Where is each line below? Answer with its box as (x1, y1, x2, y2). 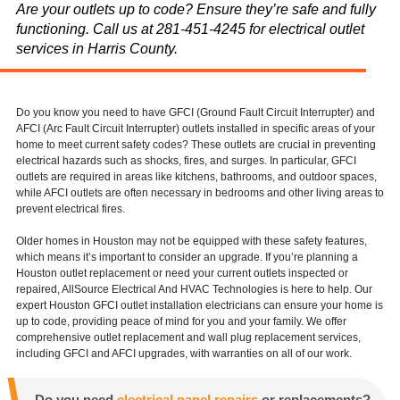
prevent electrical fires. (15, 202, 125, 215)
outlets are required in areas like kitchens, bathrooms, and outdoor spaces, (15, 170, 377, 183)
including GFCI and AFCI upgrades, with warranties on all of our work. (15, 346, 352, 360)
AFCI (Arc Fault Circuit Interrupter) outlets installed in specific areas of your (15, 121, 375, 135)
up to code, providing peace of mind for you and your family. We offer (15, 314, 346, 328)
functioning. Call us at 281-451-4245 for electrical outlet (15, 21, 364, 37)
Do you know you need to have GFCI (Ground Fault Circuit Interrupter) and (15, 105, 375, 119)
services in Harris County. (15, 40, 178, 57)
